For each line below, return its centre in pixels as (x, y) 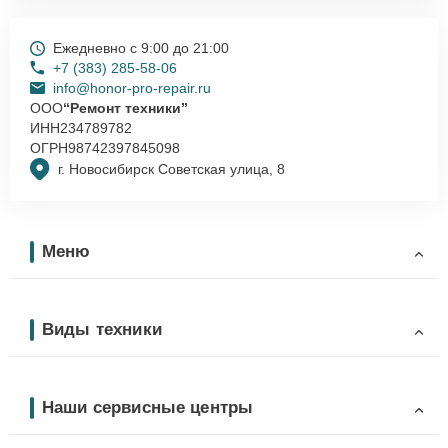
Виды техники (102, 329)
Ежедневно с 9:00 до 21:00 (141, 48)
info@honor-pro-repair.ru (132, 88)
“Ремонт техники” (125, 108)
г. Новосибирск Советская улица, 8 (171, 169)
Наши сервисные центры (148, 407)
